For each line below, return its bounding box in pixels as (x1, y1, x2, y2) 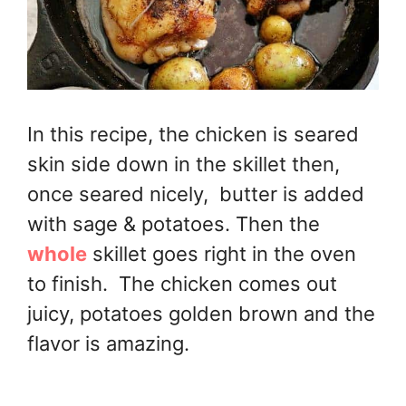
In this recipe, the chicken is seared (27, 121, 359, 146)
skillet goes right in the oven (87, 241, 356, 266)
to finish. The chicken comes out (27, 271, 337, 295)
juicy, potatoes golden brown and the (27, 301, 375, 325)
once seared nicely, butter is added (27, 181, 364, 206)
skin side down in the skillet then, (27, 151, 340, 176)
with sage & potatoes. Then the (27, 211, 320, 236)
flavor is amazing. (27, 331, 189, 355)
